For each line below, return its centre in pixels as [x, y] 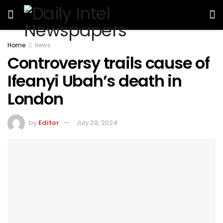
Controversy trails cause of [109, 63]
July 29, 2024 [97, 122]
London [37, 99]
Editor [49, 122]
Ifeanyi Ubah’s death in [95, 81]
